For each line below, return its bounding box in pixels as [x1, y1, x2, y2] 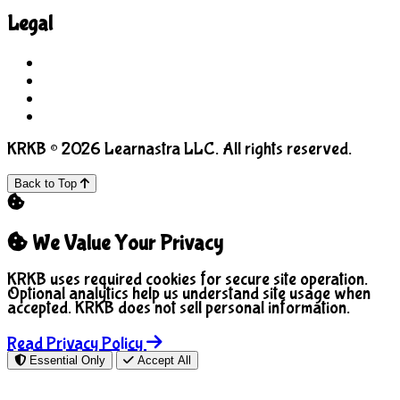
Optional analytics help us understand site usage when [7, 283, 371, 304]
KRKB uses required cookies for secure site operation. [7, 269, 368, 290]
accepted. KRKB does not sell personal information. [7, 297, 350, 319]
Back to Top [14, 176, 80, 190]
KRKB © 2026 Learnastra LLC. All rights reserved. [7, 137, 352, 159]
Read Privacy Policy [7, 333, 146, 354]
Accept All [134, 354, 191, 368]
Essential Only [26, 354, 105, 368]
